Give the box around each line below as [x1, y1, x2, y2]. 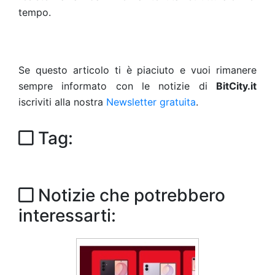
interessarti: [18, 205, 116, 226]
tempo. [18, 6, 51, 18]
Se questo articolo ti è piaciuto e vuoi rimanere [18, 64, 257, 76]
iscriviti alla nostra [18, 96, 106, 108]
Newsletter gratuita [106, 96, 196, 108]
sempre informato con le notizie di [18, 80, 216, 92]
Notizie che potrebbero [34, 185, 225, 206]
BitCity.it [216, 80, 257, 92]
